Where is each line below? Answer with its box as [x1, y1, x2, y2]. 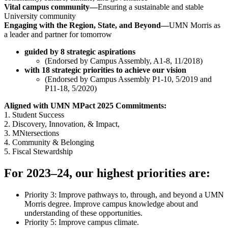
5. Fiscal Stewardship [4, 147, 73, 156]
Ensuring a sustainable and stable [98, 3, 204, 12]
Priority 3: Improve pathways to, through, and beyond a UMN [24, 190, 224, 199]
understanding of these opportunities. [24, 209, 142, 218]
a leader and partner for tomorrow [4, 30, 112, 39]
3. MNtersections [4, 129, 59, 138]
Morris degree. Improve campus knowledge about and [24, 199, 198, 209]
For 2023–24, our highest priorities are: [4, 166, 210, 180]
